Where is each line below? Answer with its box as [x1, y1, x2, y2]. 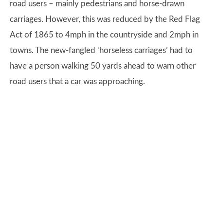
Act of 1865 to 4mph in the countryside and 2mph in [10, 31, 199, 39]
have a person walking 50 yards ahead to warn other [10, 62, 196, 71]
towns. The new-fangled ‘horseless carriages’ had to [10, 46, 193, 55]
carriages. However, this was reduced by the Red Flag [10, 15, 200, 24]
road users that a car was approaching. [10, 77, 145, 86]
